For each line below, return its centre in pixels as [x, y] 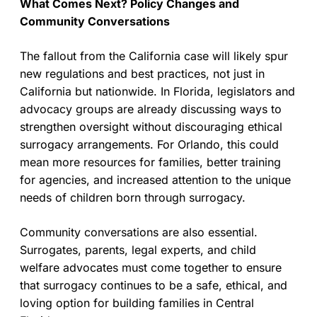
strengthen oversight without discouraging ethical [151, 126]
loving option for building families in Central [137, 302]
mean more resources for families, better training [150, 162]
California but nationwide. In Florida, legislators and [157, 91]
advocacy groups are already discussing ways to [151, 109]
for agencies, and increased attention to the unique [155, 179]
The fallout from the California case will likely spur [154, 56]
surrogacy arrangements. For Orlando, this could [149, 144]
